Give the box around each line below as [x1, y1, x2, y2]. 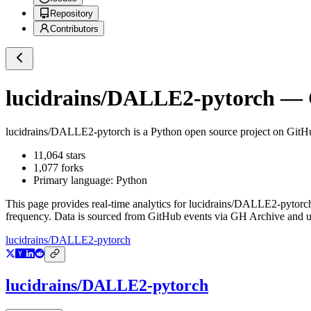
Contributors [50, 24, 99, 35]
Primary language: [33, 174, 116, 187]
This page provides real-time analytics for [6, 198, 189, 210]
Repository [50, 8, 93, 19]
